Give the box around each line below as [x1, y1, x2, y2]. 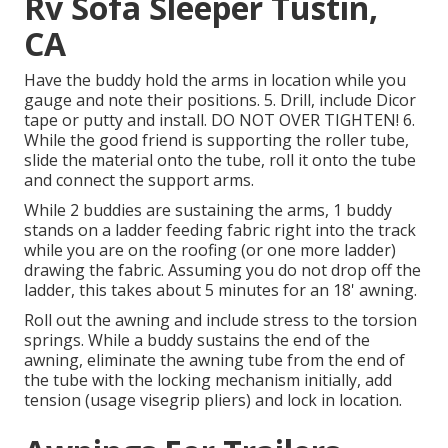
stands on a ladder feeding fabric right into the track [24, 219, 416, 242]
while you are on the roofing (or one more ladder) [24, 239, 396, 262]
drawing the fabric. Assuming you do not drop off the [24, 259, 421, 282]
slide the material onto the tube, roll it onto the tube [24, 149, 416, 172]
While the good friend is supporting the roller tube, [24, 129, 409, 152]
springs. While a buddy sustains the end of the [24, 329, 370, 352]
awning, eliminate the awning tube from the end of [24, 349, 405, 372]
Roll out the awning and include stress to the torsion [24, 309, 417, 332]
